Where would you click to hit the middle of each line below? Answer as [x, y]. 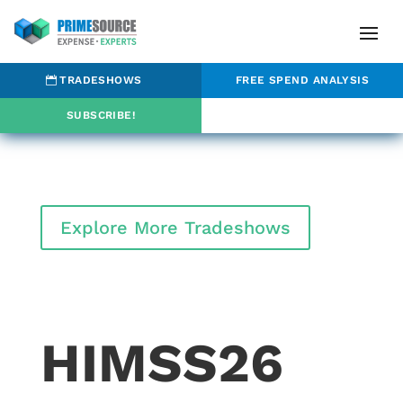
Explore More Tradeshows [175, 227]
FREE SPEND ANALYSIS [302, 80]
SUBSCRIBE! [101, 115]
